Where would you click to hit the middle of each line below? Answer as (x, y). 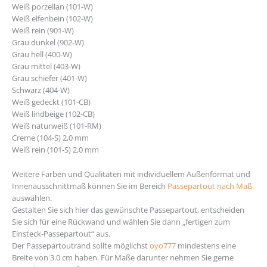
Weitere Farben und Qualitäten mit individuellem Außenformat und (131, 174)
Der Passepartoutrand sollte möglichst (81, 245)
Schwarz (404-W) (41, 90)
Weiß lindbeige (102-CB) (53, 114)
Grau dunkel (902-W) (48, 43)
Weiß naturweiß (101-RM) (57, 126)
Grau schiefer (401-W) (49, 78)
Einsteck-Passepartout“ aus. (61, 233)
